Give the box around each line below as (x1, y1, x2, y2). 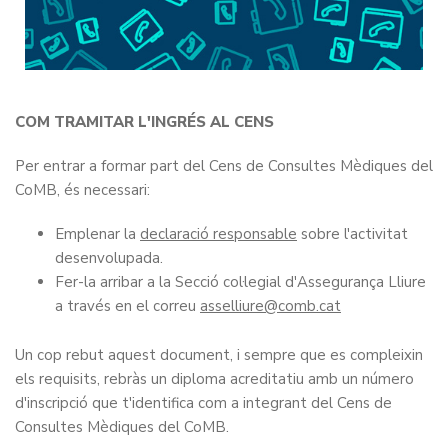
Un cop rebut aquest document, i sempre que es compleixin (15, 345, 423, 366)
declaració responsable (140, 224, 297, 245)
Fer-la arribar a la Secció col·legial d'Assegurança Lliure (55, 272, 426, 293)
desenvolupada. (55, 248, 163, 269)
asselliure (200, 296, 264, 317)
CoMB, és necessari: (15, 180, 154, 201)
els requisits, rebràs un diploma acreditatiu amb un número (15, 369, 414, 390)
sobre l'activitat (297, 224, 408, 245)
